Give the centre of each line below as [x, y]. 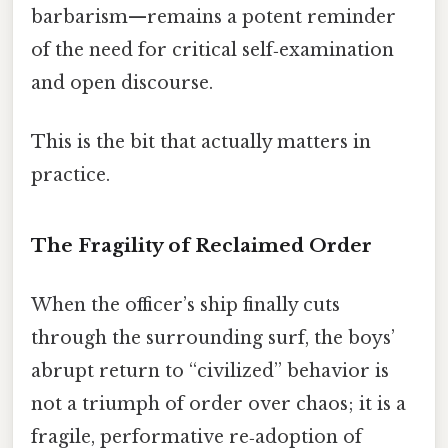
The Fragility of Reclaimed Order [201, 246]
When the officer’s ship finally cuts [185, 305]
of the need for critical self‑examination [212, 49]
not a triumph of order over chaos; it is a [218, 404]
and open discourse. [122, 82]
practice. [70, 175]
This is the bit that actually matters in [201, 142]
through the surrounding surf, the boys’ [213, 338]
